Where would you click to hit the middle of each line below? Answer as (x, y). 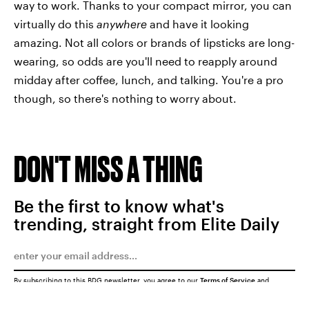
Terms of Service (228, 280)
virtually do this (55, 24)
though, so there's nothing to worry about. (125, 99)
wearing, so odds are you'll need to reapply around (146, 61)
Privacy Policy (38, 288)
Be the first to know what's (119, 206)
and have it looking (198, 24)
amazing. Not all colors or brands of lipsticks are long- (154, 43)
